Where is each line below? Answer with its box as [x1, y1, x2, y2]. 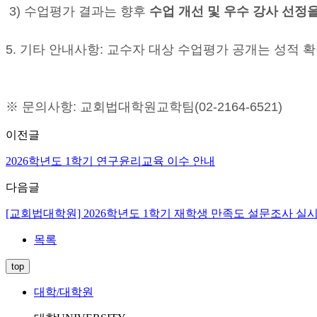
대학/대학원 [34, 286, 93, 299]
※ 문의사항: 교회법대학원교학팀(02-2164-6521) [6, 100, 282, 115]
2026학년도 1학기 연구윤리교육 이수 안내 [6, 155, 215, 168]
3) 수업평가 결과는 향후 [6, 4, 149, 19]
